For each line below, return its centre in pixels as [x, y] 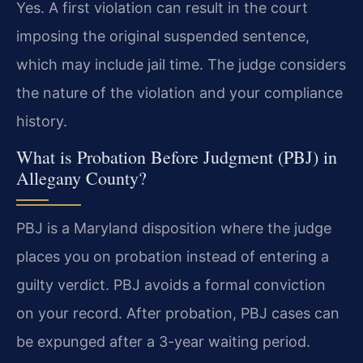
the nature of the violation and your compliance [179, 92]
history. [42, 121]
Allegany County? [81, 178]
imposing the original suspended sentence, [163, 36]
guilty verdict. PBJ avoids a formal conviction [171, 285]
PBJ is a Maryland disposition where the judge [174, 228]
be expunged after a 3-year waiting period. [163, 342]
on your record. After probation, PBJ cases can [178, 314]
